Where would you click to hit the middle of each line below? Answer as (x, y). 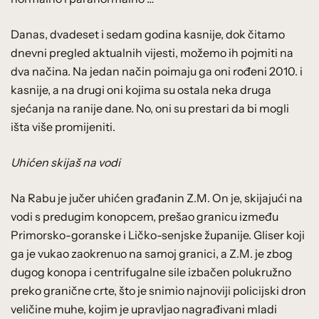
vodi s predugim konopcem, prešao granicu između (145, 216)
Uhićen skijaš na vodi (66, 162)
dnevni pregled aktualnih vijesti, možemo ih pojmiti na (152, 52)
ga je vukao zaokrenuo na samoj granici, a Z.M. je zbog (152, 253)
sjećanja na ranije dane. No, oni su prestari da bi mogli (150, 108)
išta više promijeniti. (63, 126)
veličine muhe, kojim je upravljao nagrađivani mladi (144, 309)
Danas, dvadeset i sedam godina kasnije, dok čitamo (148, 34)
